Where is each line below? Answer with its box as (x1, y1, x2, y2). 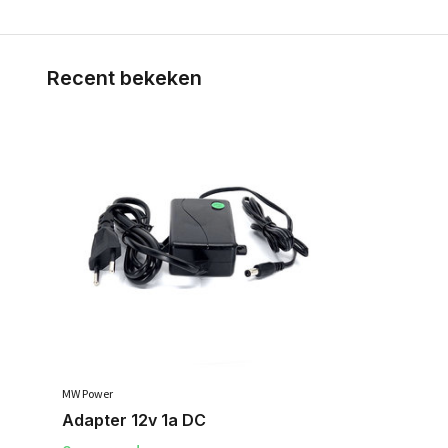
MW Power (62, 385, 113, 401)
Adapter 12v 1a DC (62, 409, 206, 430)
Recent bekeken (47, 65, 202, 90)
